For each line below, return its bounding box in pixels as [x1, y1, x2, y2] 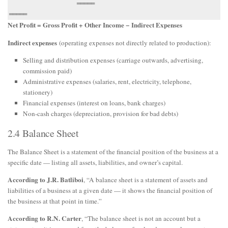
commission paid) [23, 66, 72, 75]
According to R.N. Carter [8, 213, 81, 224]
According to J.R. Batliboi [8, 175, 83, 185]
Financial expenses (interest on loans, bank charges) [23, 98, 165, 107]
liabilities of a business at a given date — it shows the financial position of [8, 186, 212, 195]
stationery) [23, 87, 52, 97]
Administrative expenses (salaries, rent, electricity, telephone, [23, 76, 191, 86]
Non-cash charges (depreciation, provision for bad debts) [23, 108, 178, 118]
